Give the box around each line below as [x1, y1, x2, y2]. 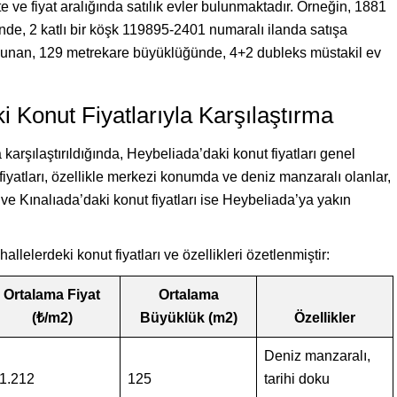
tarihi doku [264, 371, 330, 386]
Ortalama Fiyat [4, 287, 100, 302]
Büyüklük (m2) [139, 310, 237, 325]
